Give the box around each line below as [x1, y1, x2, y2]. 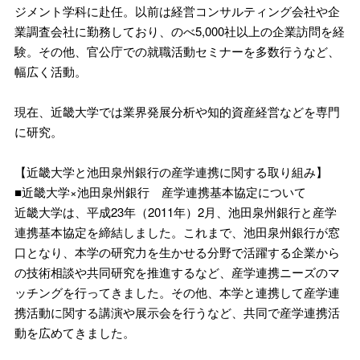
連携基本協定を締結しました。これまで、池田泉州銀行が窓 [14, 223, 340, 241]
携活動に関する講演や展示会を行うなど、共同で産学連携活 [14, 304, 340, 321]
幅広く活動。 [14, 63, 87, 80]
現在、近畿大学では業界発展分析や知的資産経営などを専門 [14, 103, 340, 121]
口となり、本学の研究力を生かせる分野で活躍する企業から [14, 243, 340, 261]
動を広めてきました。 [14, 324, 135, 342]
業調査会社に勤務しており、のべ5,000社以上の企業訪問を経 [14, 22, 345, 40]
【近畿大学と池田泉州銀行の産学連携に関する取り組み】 [14, 163, 328, 181]
